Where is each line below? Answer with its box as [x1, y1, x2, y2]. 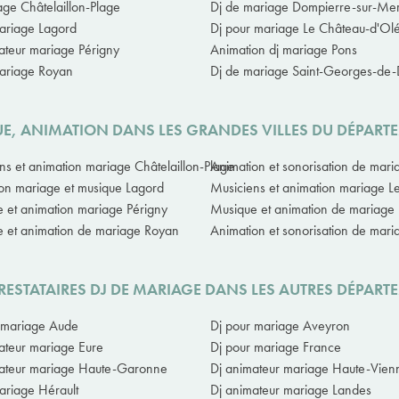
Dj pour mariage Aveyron [210, 316, 350, 336]
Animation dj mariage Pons [210, 40, 357, 60]
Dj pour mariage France [210, 338, 341, 357]
